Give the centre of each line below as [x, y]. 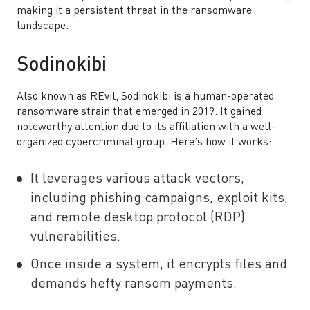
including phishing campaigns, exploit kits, [159, 199]
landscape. [43, 26]
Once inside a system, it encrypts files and [159, 265]
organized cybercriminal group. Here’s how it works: [144, 143]
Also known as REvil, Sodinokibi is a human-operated [145, 97]
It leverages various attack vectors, [137, 179]
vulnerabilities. [77, 237]
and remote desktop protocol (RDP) [138, 218]
